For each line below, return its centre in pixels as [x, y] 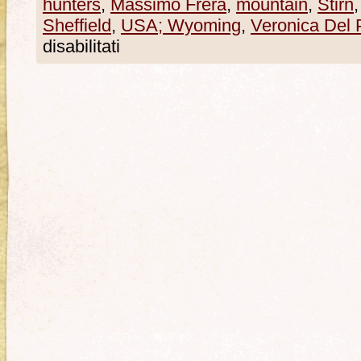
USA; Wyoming [181, 26]
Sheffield [77, 26]
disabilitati [81, 47]
